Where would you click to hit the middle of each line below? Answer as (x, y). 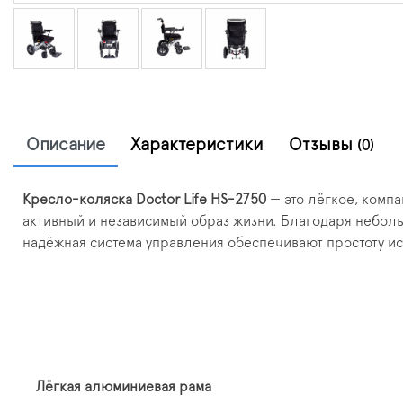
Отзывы (323, 144)
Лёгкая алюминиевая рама (124, 386)
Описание (66, 144)
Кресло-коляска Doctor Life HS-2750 (144, 199)
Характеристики (197, 144)
